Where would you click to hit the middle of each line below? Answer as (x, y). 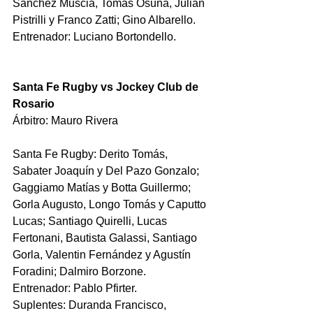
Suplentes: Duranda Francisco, (91, 305)
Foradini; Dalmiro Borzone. (79, 272)
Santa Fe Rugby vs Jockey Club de (107, 87)
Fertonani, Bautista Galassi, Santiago (106, 238)
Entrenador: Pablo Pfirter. (75, 289)
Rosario (34, 104)
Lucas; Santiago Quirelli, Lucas (91, 221)
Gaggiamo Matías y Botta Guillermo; (103, 188)
